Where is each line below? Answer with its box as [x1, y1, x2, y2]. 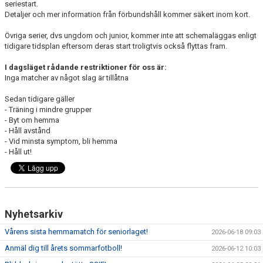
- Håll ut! [5, 147, 32, 156]
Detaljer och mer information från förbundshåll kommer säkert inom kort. [5, 10, 250, 19]
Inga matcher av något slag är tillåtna [5, 73, 129, 82]
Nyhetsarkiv [5, 208, 63, 220]
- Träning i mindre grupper [5, 105, 92, 114]
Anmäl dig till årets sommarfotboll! [5, 244, 122, 252]
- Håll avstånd [5, 126, 50, 135]
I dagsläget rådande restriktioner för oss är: [5, 63, 167, 72]
